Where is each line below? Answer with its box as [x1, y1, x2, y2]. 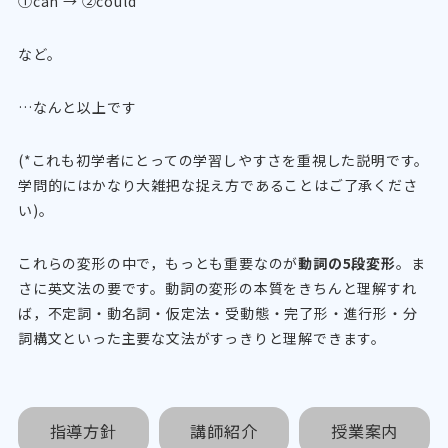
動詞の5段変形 [298, 253, 396, 274]
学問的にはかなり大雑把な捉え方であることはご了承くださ [17, 175, 418, 196]
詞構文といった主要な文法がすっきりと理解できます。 [17, 328, 387, 349]
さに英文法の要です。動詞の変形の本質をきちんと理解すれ [17, 278, 417, 299]
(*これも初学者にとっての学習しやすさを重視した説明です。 [17, 150, 430, 171]
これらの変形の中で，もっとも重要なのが [17, 253, 299, 274]
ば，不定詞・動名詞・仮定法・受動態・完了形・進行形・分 [17, 303, 418, 324]
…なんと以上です [17, 97, 137, 118]
